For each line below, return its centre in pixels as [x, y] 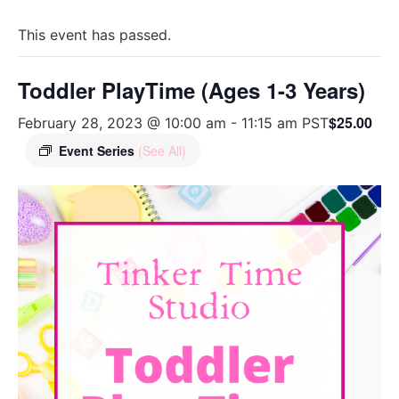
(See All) [162, 151]
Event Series [98, 151]
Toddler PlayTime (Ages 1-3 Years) [191, 90]
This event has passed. [94, 35]
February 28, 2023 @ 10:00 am [122, 123]
